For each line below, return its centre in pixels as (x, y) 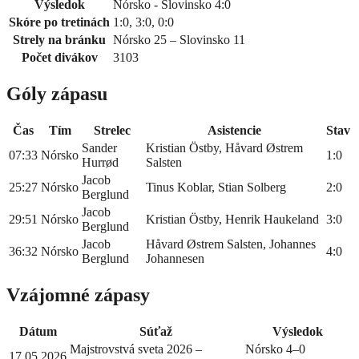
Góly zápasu (57, 93)
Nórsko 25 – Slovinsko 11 (179, 40)
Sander (99, 147)
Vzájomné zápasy (78, 294)
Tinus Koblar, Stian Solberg (216, 187)
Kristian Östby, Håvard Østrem (224, 147)
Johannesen (175, 258)
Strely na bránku (59, 40)
